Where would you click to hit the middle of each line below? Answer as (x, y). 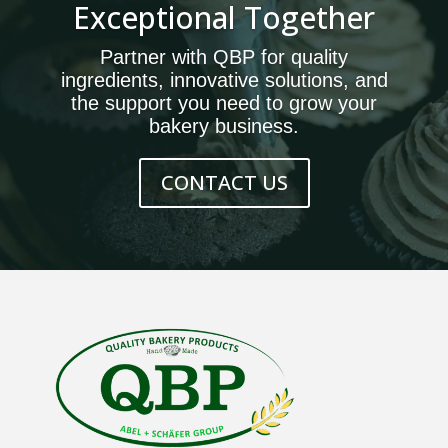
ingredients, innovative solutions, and (224, 79)
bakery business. (224, 125)
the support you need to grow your (224, 102)
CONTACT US (224, 182)
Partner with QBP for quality (224, 56)
